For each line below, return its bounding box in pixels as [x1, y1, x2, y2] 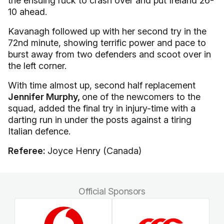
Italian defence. [8, 126, 70, 136]
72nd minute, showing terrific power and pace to [8, 37, 206, 48]
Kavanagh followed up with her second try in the [8, 26, 206, 36]
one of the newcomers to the [82, 91, 200, 102]
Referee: [8, 145, 47, 156]
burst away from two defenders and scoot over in [8, 49, 211, 59]
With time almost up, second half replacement [8, 80, 195, 90]
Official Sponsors [78, 186, 145, 196]
